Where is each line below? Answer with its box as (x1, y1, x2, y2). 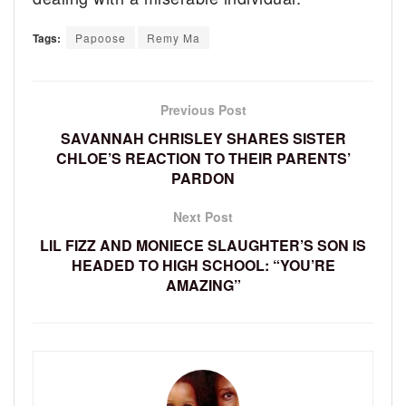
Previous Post (159, 101, 246, 120)
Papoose (75, 30, 126, 46)
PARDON (171, 168, 235, 189)
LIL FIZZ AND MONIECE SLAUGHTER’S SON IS (40, 235, 366, 256)
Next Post (173, 208, 233, 227)
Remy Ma (147, 30, 200, 46)
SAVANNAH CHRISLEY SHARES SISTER (60, 128, 346, 150)
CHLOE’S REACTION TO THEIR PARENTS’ (55, 148, 351, 169)
